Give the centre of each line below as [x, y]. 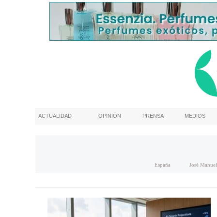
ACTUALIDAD [55, 116]
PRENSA [153, 116]
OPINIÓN [110, 116]
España [162, 165]
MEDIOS [195, 116]
